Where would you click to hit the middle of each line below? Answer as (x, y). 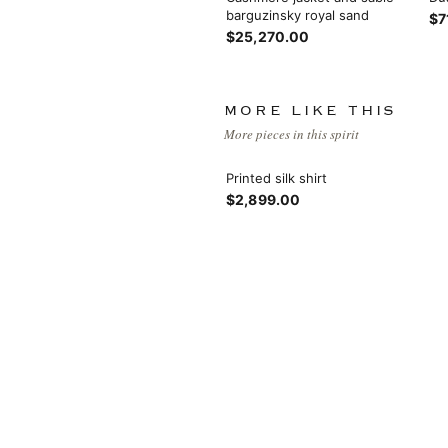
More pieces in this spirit (291, 133)
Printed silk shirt (276, 177)
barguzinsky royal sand (297, 14)
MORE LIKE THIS (311, 110)
